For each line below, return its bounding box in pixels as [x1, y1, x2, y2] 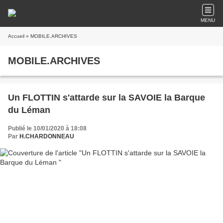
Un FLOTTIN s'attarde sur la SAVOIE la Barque [8, 93, 205, 103]
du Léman [8, 105, 50, 115]
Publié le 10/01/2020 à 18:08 [8, 125, 87, 132]
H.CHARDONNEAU [19, 133, 74, 140]
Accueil [8, 33, 24, 39]
